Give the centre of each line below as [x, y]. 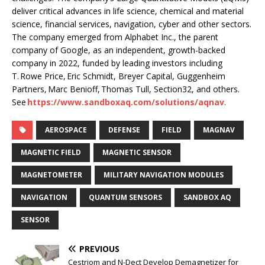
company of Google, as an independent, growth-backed [119, 50]
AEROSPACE [66, 130]
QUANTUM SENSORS [125, 197]
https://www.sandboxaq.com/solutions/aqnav [126, 102]
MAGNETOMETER [51, 174]
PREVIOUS [99, 248]
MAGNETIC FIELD [51, 152]
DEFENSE [124, 130]
